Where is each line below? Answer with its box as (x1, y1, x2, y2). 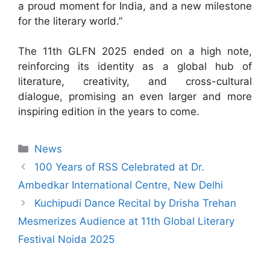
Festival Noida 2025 (18, 233, 115, 246)
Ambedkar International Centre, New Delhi (18, 179, 223, 192)
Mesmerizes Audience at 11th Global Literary (18, 215, 234, 228)
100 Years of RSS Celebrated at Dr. (34, 161, 205, 174)
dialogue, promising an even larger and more (18, 90, 252, 103)
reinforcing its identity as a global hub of (18, 60, 252, 73)
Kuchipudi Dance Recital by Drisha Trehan (34, 197, 237, 210)
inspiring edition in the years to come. (18, 105, 199, 118)
